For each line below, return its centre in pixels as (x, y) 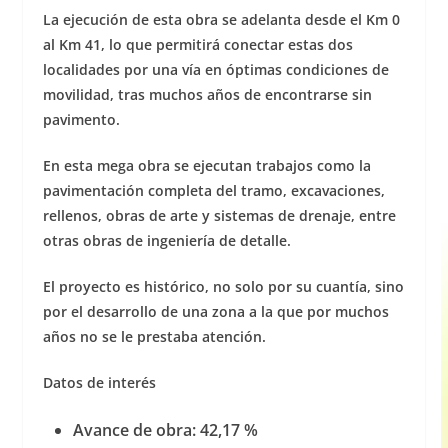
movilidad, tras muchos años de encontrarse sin (207, 95)
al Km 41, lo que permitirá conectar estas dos (197, 45)
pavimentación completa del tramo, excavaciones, (213, 191)
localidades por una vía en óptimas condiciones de (215, 70)
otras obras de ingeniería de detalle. (166, 241)
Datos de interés (99, 383)
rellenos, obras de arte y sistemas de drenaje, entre (219, 216)
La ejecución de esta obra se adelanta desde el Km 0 (221, 20)
